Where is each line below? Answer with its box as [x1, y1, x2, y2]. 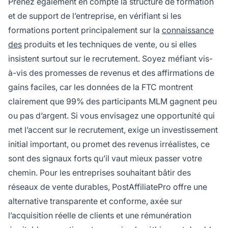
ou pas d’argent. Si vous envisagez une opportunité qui [8, 110, 215, 121]
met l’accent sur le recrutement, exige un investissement [8, 125, 218, 135]
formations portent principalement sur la [8, 25, 162, 36]
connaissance [162, 25, 214, 36]
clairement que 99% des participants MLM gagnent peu [8, 96, 217, 107]
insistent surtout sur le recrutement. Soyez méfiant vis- [8, 53, 213, 64]
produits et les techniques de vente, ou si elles [22, 39, 196, 50]
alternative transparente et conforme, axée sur [8, 196, 182, 207]
